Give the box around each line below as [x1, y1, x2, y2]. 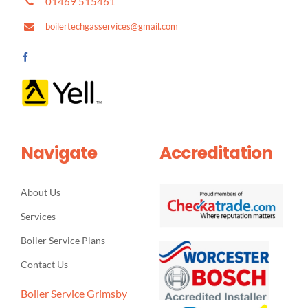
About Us [20, 186, 60, 198]
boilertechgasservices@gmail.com [45, 20, 178, 32]
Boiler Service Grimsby [20, 286, 127, 300]
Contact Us [20, 258, 68, 270]
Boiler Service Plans [20, 234, 105, 246]
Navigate [20, 140, 97, 165]
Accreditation [159, 140, 272, 165]
